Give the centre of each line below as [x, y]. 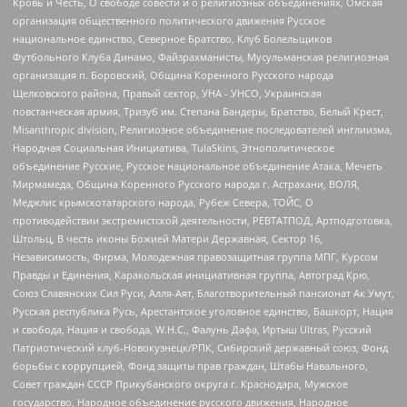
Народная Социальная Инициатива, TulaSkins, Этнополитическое [174, 148]
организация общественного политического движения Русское [169, 21]
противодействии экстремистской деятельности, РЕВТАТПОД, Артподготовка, [203, 221]
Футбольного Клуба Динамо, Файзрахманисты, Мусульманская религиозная [201, 57]
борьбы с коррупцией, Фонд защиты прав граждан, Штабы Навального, [190, 366]
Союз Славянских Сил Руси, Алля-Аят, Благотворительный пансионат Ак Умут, [203, 293]
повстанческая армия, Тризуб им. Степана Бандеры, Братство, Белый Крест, [198, 112]
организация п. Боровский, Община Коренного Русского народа [173, 75]
